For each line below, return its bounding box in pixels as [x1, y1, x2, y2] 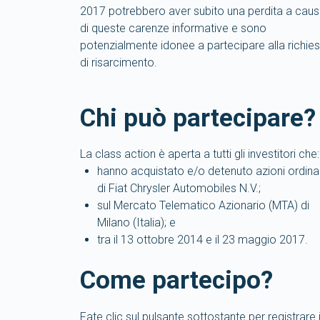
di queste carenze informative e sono [80, 21, 266, 35]
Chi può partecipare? [80, 103, 316, 133]
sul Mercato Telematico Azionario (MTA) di [97, 199, 309, 212]
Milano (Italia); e [97, 216, 176, 229]
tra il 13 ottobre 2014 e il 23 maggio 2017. [97, 233, 308, 246]
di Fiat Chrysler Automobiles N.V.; [97, 181, 261, 195]
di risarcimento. [80, 55, 157, 69]
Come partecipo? [80, 266, 273, 295]
